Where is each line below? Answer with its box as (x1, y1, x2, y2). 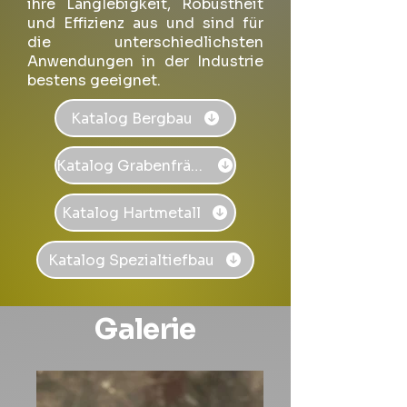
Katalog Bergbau (70, 108, 193, 128)
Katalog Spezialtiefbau (48, 250, 214, 270)
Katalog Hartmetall (62, 203, 201, 223)
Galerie (94, 312, 196, 347)
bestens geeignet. (27, 71, 161, 90)
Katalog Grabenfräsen (191, 155, 203, 175)
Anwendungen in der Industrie (27, 52, 263, 71)
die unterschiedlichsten (27, 33, 263, 52)
